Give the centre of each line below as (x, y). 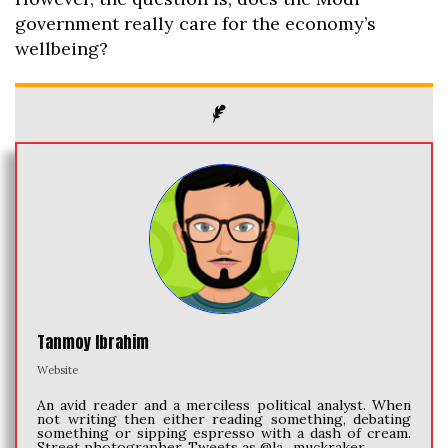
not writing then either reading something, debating (224, 419)
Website (57, 370)
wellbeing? (61, 49)
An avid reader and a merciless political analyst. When (224, 405)
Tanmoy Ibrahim (93, 342)
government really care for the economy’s (195, 24)
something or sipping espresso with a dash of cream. (224, 433)
